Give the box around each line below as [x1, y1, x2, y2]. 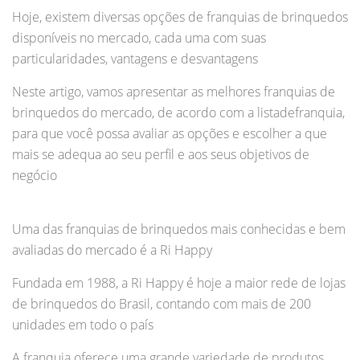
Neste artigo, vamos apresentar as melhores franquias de [12, 83, 335, 101]
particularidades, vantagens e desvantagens [12, 50, 258, 68]
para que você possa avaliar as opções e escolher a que [12, 125, 327, 143]
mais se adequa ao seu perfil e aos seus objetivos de [12, 145, 309, 164]
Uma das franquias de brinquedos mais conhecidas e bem [12, 220, 346, 239]
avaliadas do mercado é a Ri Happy [12, 241, 212, 260]
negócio [12, 166, 57, 185]
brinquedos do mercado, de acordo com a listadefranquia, [12, 104, 345, 122]
